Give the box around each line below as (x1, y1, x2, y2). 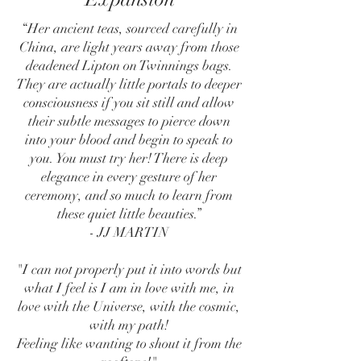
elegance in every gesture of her (41, 168, 217, 185)
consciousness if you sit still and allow (23, 94, 234, 111)
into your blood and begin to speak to (25, 131, 233, 148)
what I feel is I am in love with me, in (23, 280, 234, 297)
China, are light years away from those (19, 39, 239, 56)
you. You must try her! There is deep (30, 150, 228, 167)
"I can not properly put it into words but (16, 261, 242, 278)
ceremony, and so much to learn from (25, 187, 233, 204)
